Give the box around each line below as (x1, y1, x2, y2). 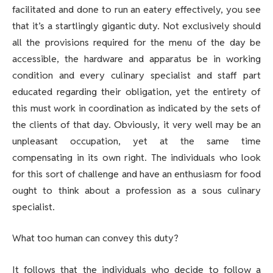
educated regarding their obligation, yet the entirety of (12, 85, 261, 98)
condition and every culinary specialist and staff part (12, 68, 261, 82)
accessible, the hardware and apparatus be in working (12, 52, 261, 65)
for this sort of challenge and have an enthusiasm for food (12, 167, 261, 180)
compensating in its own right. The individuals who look (12, 151, 261, 164)
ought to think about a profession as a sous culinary (12, 183, 261, 197)
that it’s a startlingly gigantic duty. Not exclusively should (12, 19, 261, 32)
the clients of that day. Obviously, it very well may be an (12, 118, 261, 131)
